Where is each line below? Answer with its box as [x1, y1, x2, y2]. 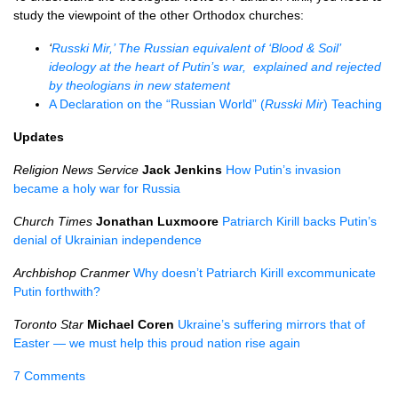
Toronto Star [13, 317, 84, 331]
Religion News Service [13, 163, 139, 177]
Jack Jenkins [142, 163, 226, 177]
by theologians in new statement [49, 78, 230, 92]
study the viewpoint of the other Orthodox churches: [13, 8, 304, 22]
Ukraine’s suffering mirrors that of [178, 317, 365, 331]
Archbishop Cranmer [13, 266, 133, 280]
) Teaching [323, 97, 382, 111]
